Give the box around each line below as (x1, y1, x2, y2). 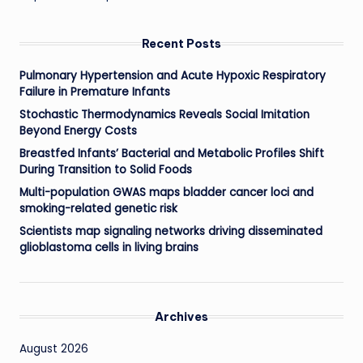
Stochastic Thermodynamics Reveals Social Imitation (19, 106, 310, 122)
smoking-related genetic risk (19, 200, 177, 216)
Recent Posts (142, 36, 221, 51)
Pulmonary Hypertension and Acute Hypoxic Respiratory (19, 67, 326, 83)
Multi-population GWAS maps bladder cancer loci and (19, 184, 314, 200)
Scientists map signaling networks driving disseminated (19, 223, 322, 239)
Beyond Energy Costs (19, 122, 137, 139)
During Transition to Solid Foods (19, 161, 192, 177)
